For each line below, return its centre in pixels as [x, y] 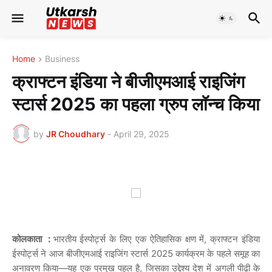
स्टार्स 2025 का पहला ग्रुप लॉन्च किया [136, 104]
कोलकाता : [33, 239]
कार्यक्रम [190, 254]
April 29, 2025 [141, 134]
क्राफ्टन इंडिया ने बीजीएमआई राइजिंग [128, 82]
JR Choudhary [76, 134]
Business [62, 59]
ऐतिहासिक [165, 239]
